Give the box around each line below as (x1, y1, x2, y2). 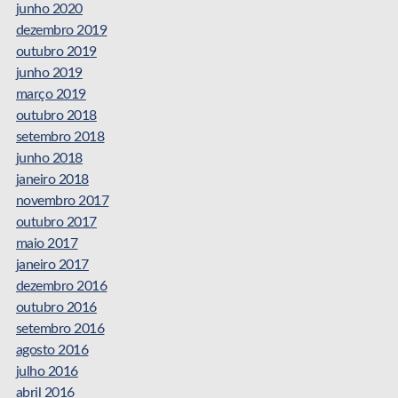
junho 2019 (15, 66, 83, 81)
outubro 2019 (15, 44, 97, 60)
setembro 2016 (15, 322, 105, 337)
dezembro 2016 (15, 279, 107, 294)
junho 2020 (15, 2, 83, 17)
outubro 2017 (15, 215, 97, 230)
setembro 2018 (15, 130, 105, 145)
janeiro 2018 (15, 172, 89, 187)
